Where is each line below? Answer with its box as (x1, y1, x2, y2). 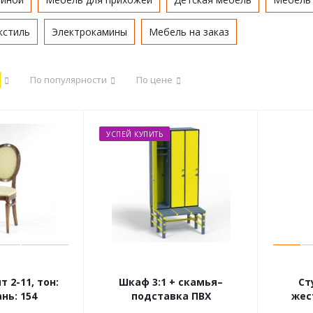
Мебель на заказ (149, 25, 229, 38)
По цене (136, 73, 173, 86)
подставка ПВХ (131, 289, 211, 303)
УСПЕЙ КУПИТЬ (106, 129, 163, 139)
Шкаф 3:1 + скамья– (119, 275, 223, 289)
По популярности (30, 73, 107, 86)
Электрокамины (52, 25, 127, 38)
